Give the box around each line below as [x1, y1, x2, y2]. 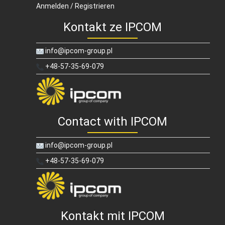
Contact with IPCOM [58, 115, 167, 129]
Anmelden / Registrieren [36, 2, 115, 11]
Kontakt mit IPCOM [60, 209, 165, 223]
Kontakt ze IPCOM [63, 20, 162, 35]
